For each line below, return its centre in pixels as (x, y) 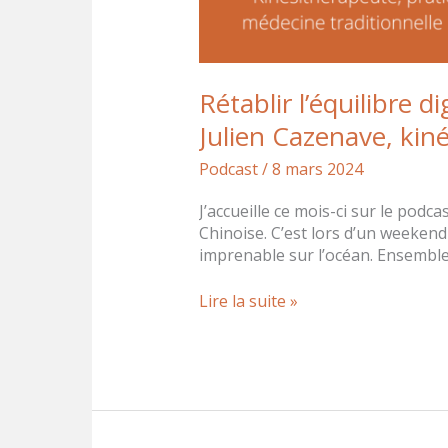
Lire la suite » (248, 300)
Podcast (228, 168)
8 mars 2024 (317, 168)
